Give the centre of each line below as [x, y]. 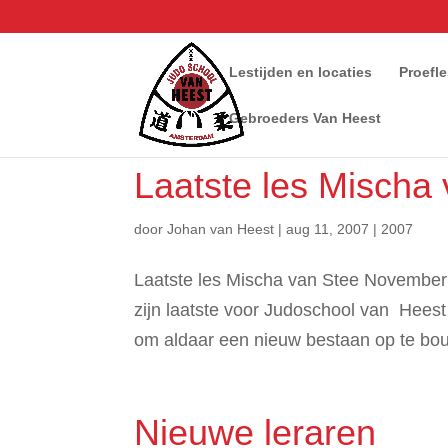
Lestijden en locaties [301, 71]
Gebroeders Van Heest [305, 117]
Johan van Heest [221, 229]
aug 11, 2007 [328, 229]
